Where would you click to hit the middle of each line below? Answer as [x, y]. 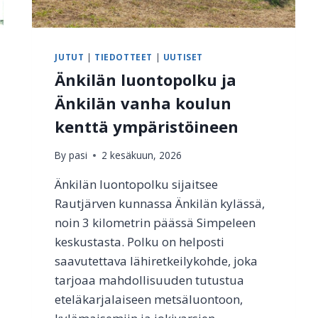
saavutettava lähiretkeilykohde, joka [157, 261]
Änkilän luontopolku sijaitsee [137, 185]
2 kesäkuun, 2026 [141, 155]
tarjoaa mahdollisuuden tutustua [150, 280]
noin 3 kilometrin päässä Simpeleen [155, 223]
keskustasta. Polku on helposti [140, 242]
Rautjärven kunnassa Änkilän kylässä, [160, 204]
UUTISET [183, 56]
